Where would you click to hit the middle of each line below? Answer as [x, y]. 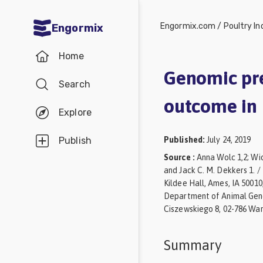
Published [183, 139]
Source [178, 157]
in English [116, 58]
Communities [123, 48]
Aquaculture [158, 88]
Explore [75, 112]
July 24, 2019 [229, 139]
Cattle [144, 236]
